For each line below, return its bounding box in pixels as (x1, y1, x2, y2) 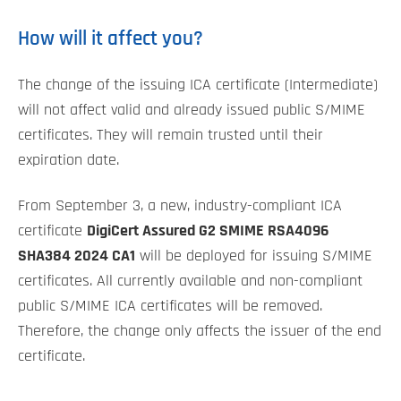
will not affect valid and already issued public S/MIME (18, 101, 365, 118)
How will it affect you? (18, 29, 203, 50)
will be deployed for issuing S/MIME (135, 247, 372, 264)
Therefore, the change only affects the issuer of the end (18, 322, 381, 339)
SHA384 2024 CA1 (18, 247, 135, 264)
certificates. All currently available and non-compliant (18, 272, 363, 289)
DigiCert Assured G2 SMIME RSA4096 (87, 222, 328, 239)
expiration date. (18, 151, 119, 168)
